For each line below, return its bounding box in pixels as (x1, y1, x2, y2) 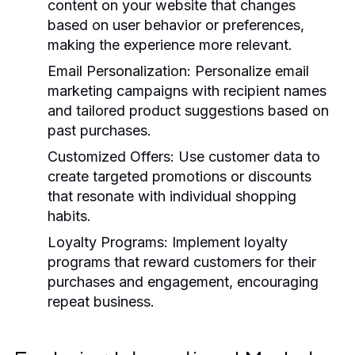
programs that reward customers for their (48, 253, 316, 270)
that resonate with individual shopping (48, 187, 296, 204)
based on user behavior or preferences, (48, 16, 304, 33)
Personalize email (191, 62, 309, 79)
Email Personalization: (48, 62, 191, 79)
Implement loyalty (168, 233, 288, 250)
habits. (48, 207, 91, 224)
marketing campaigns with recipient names (48, 82, 326, 99)
